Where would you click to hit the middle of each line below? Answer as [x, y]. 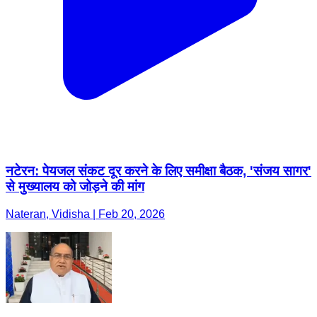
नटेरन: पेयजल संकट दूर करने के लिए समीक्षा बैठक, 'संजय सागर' [158, 171]
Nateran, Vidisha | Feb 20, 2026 [85, 214]
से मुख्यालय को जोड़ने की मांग [75, 187]
